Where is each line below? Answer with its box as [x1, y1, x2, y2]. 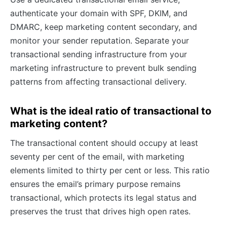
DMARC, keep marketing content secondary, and [10, 21, 197, 32]
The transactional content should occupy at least [10, 137, 198, 148]
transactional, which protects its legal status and [10, 192, 197, 203]
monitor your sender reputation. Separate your [10, 35, 189, 46]
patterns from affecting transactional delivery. [10, 76, 186, 87]
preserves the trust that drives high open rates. [10, 206, 191, 216]
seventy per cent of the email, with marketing [10, 151, 184, 162]
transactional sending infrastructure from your [10, 49, 187, 59]
